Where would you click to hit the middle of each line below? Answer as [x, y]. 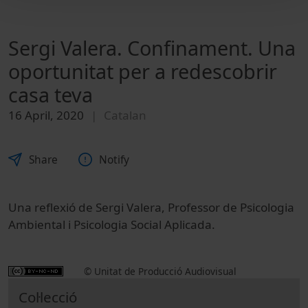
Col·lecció [48, 297]
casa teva [51, 95]
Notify [114, 159]
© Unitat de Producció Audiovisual [160, 271]
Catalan [125, 115]
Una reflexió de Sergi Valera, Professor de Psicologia [151, 207]
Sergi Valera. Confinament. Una [152, 48]
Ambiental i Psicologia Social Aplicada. [112, 224]
